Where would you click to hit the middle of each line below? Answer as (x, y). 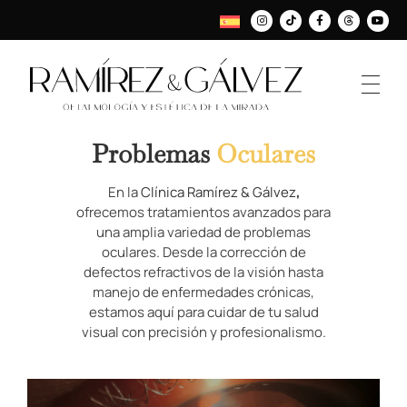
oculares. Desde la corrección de (203, 252)
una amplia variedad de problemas (203, 232)
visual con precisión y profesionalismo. (203, 332)
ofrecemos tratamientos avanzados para (203, 212)
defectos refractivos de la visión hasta (203, 272)
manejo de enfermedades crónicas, (203, 292)
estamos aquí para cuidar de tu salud (203, 312)
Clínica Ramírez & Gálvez (218, 192)
